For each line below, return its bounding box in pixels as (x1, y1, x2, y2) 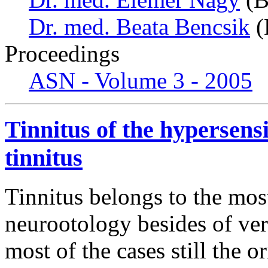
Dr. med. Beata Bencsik (29, 13, 250, 39)
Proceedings (5, 40, 120, 66)
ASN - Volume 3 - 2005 (29, 67, 252, 93)
